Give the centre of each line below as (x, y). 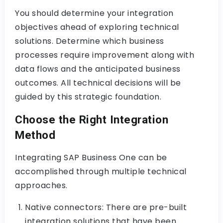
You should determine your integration (94, 13)
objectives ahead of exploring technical (97, 27)
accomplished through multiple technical (101, 171)
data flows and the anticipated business (98, 69)
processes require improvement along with (105, 55)
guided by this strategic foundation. (88, 97)
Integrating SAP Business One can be (91, 157)
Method (35, 135)
